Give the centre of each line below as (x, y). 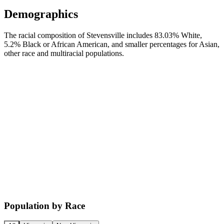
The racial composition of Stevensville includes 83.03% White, (103, 35)
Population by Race (44, 205)
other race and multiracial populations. (64, 53)
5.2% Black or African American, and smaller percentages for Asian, (112, 44)
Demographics (41, 14)
